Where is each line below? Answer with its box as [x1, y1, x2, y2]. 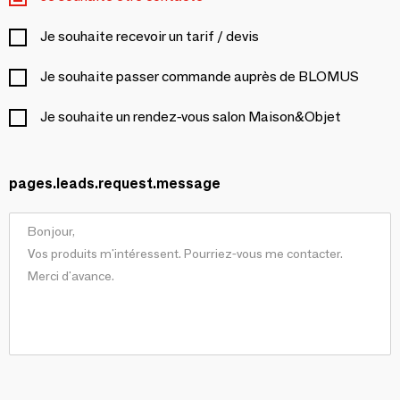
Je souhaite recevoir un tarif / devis [40, 27, 259, 45]
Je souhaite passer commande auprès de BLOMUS [40, 67, 359, 85]
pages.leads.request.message [9, 174, 221, 192]
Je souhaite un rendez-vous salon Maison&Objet [40, 107, 341, 125]
